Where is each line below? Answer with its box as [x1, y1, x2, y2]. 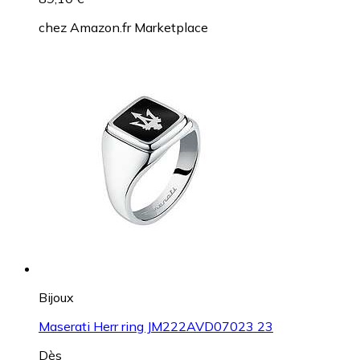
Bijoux [39, 289, 74, 306]
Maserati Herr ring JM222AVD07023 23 [39, 318, 273, 335]
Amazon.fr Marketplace [70, 19, 208, 36]
